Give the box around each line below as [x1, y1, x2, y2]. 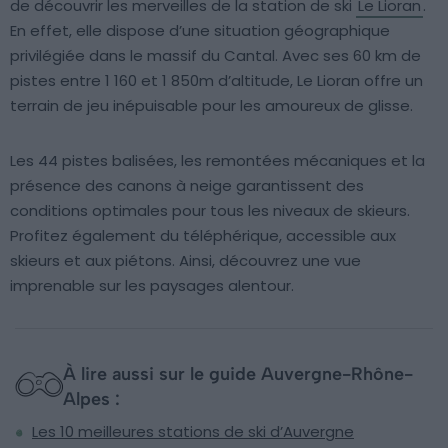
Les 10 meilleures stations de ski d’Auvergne [32, 421, 354, 443]
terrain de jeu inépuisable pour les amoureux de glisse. [10, 95, 413, 117]
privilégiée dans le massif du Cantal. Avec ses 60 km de [10, 45, 421, 67]
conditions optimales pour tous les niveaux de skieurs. [10, 200, 410, 222]
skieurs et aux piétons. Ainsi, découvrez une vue [10, 250, 361, 272]
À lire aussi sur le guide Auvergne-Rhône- [63, 362, 413, 385]
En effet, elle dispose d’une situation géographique [10, 20, 390, 42]
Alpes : [63, 387, 120, 410]
